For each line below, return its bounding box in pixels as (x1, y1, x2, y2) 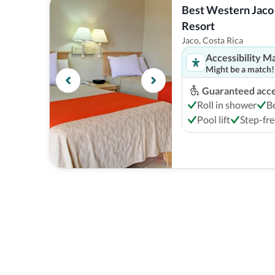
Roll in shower (197, 99, 257, 110)
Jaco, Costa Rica (182, 35, 243, 45)
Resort (182, 19, 215, 33)
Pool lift (197, 114, 230, 125)
